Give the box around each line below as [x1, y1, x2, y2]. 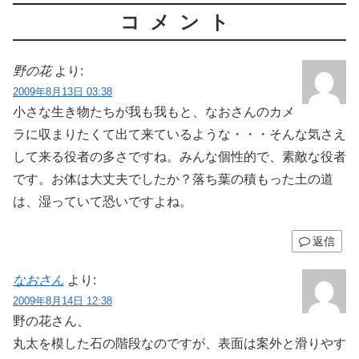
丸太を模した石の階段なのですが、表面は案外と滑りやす [13, 336, 346, 350]
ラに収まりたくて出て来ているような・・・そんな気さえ [13, 127, 346, 142]
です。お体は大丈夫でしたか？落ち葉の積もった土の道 [13, 172, 333, 187]
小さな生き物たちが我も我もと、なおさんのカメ [13, 105, 295, 119]
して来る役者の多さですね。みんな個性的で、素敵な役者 [13, 150, 346, 164]
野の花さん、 [13, 313, 90, 328]
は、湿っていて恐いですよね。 [13, 195, 192, 209]
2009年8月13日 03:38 [13, 86, 112, 99]
